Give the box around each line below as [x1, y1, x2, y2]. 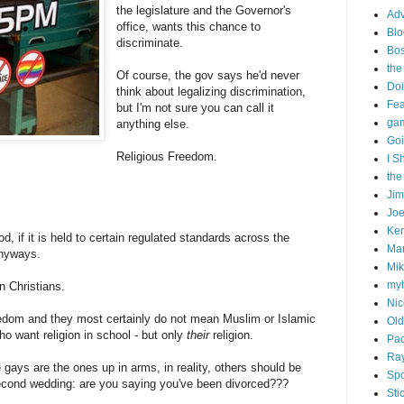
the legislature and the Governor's [116, 4, 292, 18]
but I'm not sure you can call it [116, 101, 275, 115]
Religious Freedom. [116, 150, 218, 164]
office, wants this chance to [116, 20, 262, 34]
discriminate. [116, 36, 184, 50]
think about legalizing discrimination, [116, 85, 307, 99]
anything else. [116, 117, 190, 132]
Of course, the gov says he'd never [116, 69, 300, 83]
